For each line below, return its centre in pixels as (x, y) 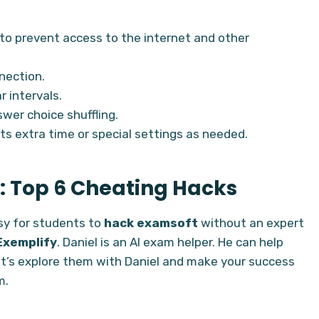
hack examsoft (151, 223)
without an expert (251, 223)
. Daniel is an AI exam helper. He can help (170, 242)
